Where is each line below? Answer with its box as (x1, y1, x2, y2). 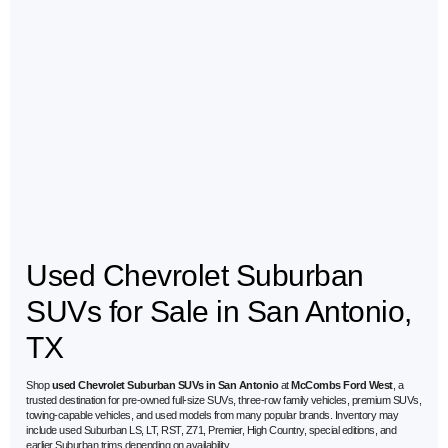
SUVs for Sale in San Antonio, (26, 295, 412, 329)
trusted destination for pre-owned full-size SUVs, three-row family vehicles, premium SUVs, (26, 394, 421, 407)
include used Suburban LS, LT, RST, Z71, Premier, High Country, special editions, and (26, 424, 396, 437)
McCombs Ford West (291, 379, 393, 392)
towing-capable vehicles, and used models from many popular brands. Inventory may (26, 409, 398, 422)
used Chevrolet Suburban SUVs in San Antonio (51, 379, 278, 392)
